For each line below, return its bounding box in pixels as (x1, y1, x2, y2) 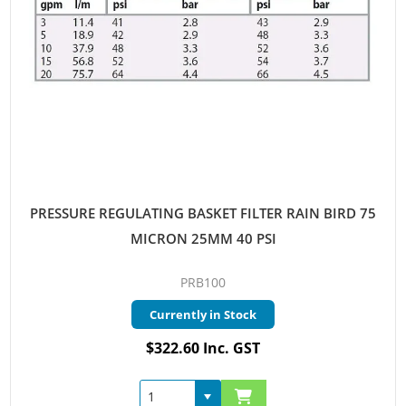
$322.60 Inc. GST (146, 337, 260, 358)
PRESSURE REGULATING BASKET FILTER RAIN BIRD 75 (30, 203, 376, 222)
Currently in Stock (150, 305, 256, 323)
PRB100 (180, 273, 226, 291)
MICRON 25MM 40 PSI (130, 228, 276, 247)
